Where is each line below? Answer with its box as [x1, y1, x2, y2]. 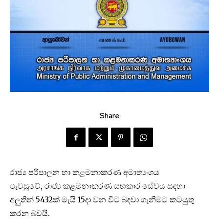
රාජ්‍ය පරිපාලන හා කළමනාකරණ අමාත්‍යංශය [10, 167, 159, 177]
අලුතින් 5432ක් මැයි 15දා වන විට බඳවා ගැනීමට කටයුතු [10, 195, 194, 205]
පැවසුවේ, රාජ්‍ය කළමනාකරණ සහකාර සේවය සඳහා [10, 181, 185, 191]
